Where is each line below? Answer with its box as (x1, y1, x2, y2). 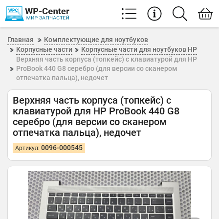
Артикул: (15, 145, 41, 152)
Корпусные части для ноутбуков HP (81, 45, 197, 53)
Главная (7, 36, 34, 44)
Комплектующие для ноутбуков (44, 36, 148, 44)
